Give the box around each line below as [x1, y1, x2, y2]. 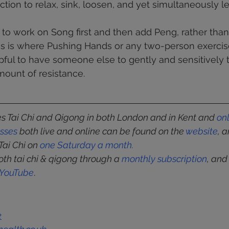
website [186, 126, 218, 136]
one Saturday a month [40, 140, 132, 150]
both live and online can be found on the [17, 126, 186, 136]
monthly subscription [122, 153, 207, 164]
